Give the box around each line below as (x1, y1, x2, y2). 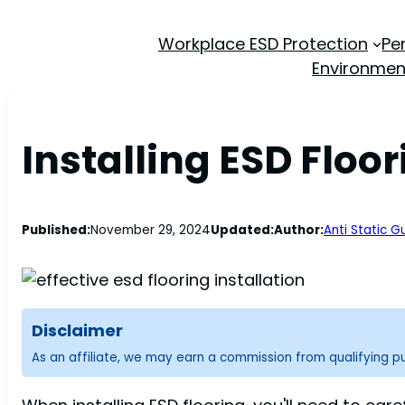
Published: (22, 221, 90, 239)
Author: (274, 221, 324, 239)
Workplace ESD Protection (157, 32, 368, 55)
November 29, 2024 (90, 221, 211, 239)
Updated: (211, 221, 274, 239)
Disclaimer (31, 319, 123, 343)
